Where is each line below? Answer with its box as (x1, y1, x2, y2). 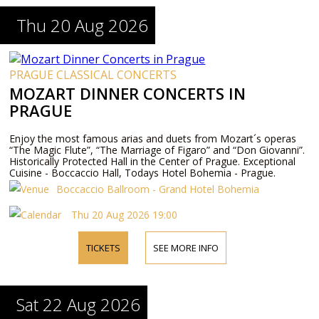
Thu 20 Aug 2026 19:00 (68, 208, 178, 221)
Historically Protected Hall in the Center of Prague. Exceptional (9, 155, 296, 168)
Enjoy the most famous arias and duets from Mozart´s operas (9, 132, 297, 145)
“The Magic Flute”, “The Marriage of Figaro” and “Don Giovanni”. (9, 143, 305, 157)
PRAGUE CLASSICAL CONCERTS (9, 67, 177, 83)
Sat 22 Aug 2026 (16, 293, 141, 316)
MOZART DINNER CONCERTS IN (9, 83, 246, 104)
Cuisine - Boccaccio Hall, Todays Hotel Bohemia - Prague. (9, 166, 276, 179)
